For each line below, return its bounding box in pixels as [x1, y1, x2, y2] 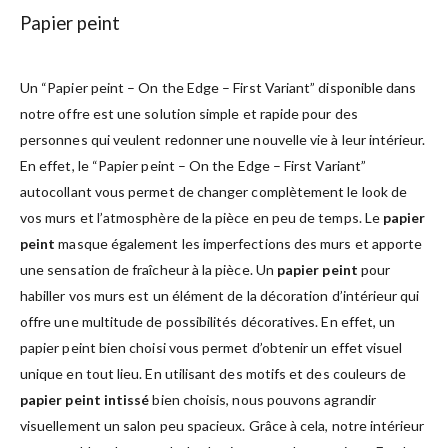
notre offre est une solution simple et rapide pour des [20, 104, 358, 122]
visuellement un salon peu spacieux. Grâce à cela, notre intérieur [20, 416, 425, 434]
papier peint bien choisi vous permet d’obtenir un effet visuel [20, 338, 403, 356]
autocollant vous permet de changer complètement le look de [20, 182, 408, 200]
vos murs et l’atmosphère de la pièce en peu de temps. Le [20, 208, 383, 226]
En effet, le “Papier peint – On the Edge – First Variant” [20, 156, 366, 174]
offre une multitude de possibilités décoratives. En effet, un [20, 312, 396, 330]
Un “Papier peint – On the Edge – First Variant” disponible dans [20, 78, 417, 96]
